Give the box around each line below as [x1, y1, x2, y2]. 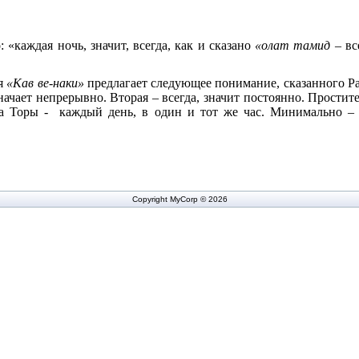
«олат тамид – [255, 38, 345, 52]
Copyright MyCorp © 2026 [131, 195, 228, 204]
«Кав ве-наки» [6, 76, 84, 90]
